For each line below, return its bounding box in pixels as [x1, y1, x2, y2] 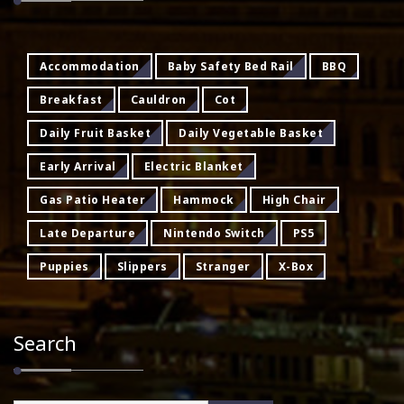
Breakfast [40, 92, 103, 108]
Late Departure [40, 225, 135, 242]
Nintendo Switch [163, 225, 265, 242]
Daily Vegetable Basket [179, 125, 323, 142]
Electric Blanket [143, 159, 243, 175]
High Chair [262, 192, 326, 208]
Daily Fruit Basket [40, 125, 151, 142]
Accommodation [40, 59, 140, 75]
